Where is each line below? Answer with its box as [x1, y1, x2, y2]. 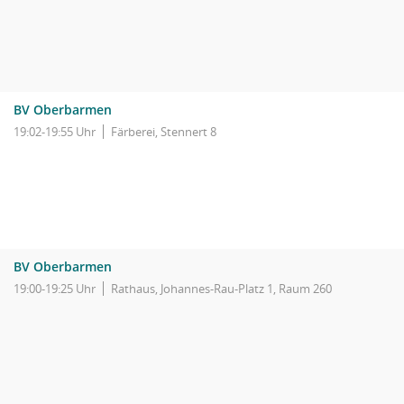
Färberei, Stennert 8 [111, 124, 216, 140]
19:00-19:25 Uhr [14, 280, 96, 297]
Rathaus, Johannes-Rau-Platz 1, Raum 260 [111, 280, 332, 297]
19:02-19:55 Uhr [14, 124, 96, 140]
